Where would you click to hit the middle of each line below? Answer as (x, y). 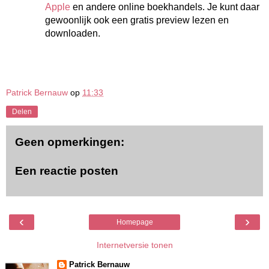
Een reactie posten (67, 171)
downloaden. (73, 33)
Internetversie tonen (134, 245)
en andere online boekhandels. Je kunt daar (165, 7)
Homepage (134, 222)
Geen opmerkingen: (70, 142)
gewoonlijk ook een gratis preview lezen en (137, 20)
